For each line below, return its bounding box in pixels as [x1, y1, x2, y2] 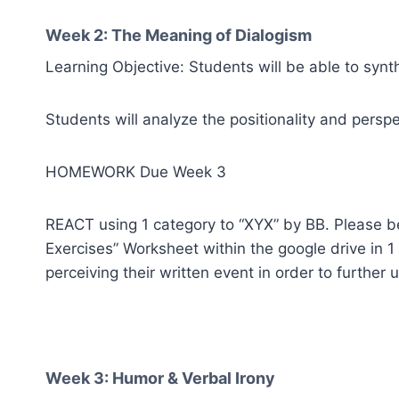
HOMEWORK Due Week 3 [45, 162, 226, 181]
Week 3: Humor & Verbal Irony [45, 368, 275, 387]
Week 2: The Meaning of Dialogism [45, 25, 312, 45]
